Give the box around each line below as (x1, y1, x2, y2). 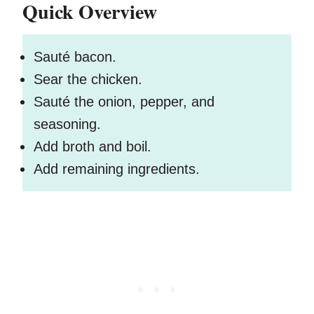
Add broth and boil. (34, 139, 151, 155)
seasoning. (34, 116, 101, 132)
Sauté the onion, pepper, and (34, 94, 214, 110)
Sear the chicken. (34, 71, 142, 88)
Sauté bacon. (34, 49, 116, 65)
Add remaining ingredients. (34, 161, 200, 177)
